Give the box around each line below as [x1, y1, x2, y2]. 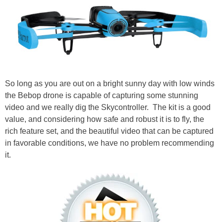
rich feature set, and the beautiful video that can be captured [5, 127, 214, 136]
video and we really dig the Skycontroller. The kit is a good [5, 103, 211, 112]
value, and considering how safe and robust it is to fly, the [5, 115, 204, 124]
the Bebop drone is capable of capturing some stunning [5, 91, 198, 100]
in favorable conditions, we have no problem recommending [5, 139, 214, 148]
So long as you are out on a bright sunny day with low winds [5, 79, 215, 88]
